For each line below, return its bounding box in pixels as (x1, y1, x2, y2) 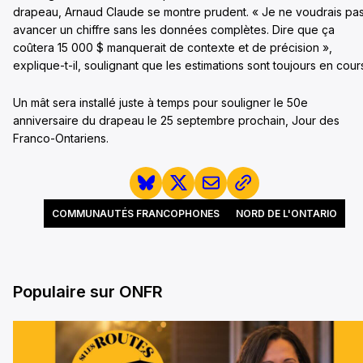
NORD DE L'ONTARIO (236, 207, 337, 220)
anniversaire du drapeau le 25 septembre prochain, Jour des (13, 113, 340, 127)
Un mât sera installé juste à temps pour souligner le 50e (13, 95, 308, 109)
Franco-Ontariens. (13, 130, 109, 145)
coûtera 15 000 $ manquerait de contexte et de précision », (13, 40, 332, 54)
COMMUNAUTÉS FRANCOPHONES (52, 207, 220, 220)
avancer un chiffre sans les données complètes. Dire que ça (13, 22, 335, 36)
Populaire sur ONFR (13, 281, 163, 301)
